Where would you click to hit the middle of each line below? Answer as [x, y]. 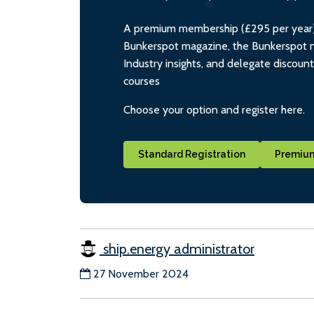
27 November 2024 [141, 274]
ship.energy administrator [177, 249]
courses [142, 81]
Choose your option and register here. [214, 110]
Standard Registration [192, 155]
